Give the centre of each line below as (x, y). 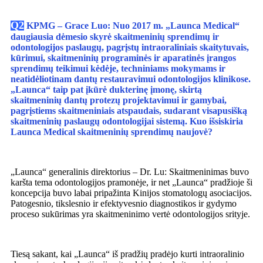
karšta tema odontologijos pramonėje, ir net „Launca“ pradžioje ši (131, 183)
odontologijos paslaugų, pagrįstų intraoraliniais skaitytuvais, (130, 48)
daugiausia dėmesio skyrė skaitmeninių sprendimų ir (115, 37)
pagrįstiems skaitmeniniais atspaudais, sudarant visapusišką (129, 111)
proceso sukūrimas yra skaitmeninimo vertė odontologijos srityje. (130, 214)
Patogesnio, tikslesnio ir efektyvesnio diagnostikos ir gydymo (124, 204)
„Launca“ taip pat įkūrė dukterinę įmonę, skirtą (106, 90)
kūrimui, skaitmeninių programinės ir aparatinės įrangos (123, 58)
